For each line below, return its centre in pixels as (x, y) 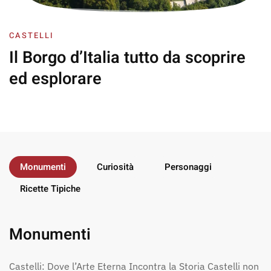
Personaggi (188, 167)
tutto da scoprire (183, 58)
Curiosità (115, 167)
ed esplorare (55, 79)
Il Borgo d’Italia (64, 58)
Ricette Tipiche (50, 189)
